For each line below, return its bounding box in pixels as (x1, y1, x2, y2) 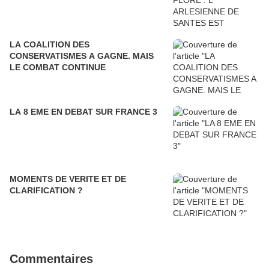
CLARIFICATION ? (10, 186, 83, 196)
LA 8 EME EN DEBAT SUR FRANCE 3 (10, 107, 157, 117)
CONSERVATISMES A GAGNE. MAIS (10, 51, 154, 61)
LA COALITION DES (10, 40, 89, 50)
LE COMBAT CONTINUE (10, 62, 106, 73)
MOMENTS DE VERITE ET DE (10, 174, 126, 184)
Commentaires (10, 252, 93, 266)
